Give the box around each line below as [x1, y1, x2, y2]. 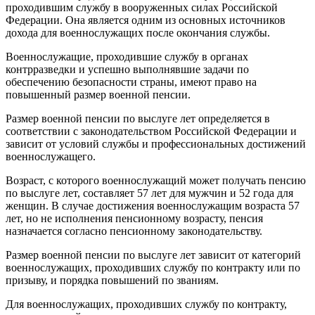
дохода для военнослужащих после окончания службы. [6, 26, 270, 39]
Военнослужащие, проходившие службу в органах [6, 50, 248, 63]
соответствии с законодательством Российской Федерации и [6, 124, 297, 137]
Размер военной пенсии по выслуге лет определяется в [6, 112, 270, 124]
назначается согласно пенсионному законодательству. [6, 224, 262, 237]
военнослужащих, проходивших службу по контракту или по [6, 261, 300, 274]
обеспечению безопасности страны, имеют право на [6, 75, 257, 88]
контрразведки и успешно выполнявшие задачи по [6, 63, 249, 75]
